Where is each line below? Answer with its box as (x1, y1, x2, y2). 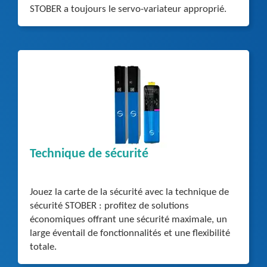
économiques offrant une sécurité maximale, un (30, 215, 227, 225)
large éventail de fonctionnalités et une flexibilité (30, 228, 230, 238)
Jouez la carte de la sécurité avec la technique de (30, 187, 229, 197)
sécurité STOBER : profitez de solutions (30, 201, 189, 211)
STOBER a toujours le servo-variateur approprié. (30, 4, 226, 14)
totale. (30, 242, 57, 252)
